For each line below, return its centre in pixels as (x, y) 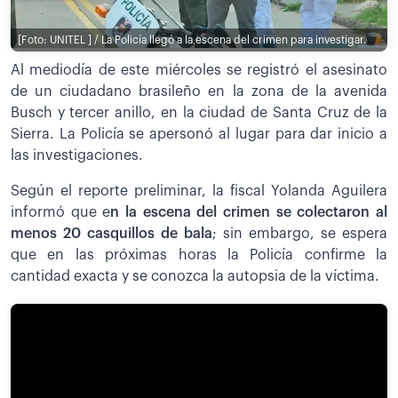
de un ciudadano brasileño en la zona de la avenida (199, 92)
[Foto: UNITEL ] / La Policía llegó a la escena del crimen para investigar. (192, 40)
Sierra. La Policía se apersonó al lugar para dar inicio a (199, 135)
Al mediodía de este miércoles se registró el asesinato (199, 71)
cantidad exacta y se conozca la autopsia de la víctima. (195, 277)
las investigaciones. (77, 156)
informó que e (61, 213)
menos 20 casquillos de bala (111, 234)
